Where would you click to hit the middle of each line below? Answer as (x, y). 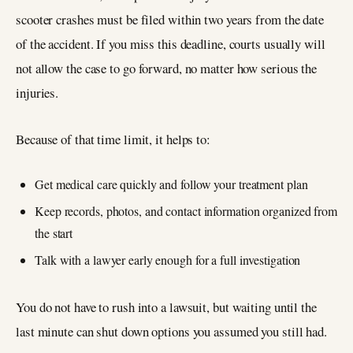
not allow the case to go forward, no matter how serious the (167, 69)
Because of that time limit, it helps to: (113, 139)
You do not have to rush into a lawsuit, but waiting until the (166, 307)
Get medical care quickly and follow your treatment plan (171, 184)
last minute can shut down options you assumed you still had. (171, 331)
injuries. (37, 93)
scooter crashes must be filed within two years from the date (170, 20)
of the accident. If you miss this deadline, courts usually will (171, 44)
